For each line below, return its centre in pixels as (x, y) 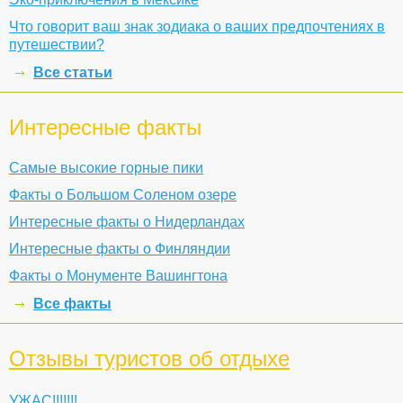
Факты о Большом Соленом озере (123, 195)
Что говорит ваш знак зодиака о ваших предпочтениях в (197, 27)
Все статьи (73, 72)
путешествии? (57, 45)
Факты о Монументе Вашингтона (118, 276)
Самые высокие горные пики (106, 168)
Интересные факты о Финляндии (120, 249)
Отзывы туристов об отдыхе (149, 358)
